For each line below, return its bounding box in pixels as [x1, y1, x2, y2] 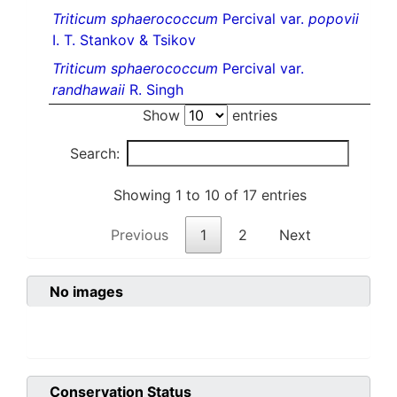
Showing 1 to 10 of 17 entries [113, 186, 307, 205]
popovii [308, 10, 359, 28]
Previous [110, 226, 168, 245]
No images [50, 283, 123, 301]
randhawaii [52, 81, 125, 99]
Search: [70, 144, 120, 163]
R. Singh [125, 81, 183, 99]
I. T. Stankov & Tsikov [52, 31, 196, 50]
